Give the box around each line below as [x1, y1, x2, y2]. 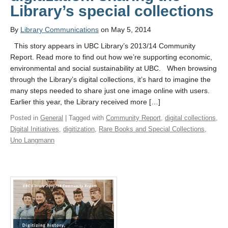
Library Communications [20, 25, 99, 34]
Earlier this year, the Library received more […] [10, 98, 160, 106]
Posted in [10, 114, 40, 122]
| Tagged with [63, 114, 106, 122]
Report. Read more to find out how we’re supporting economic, [10, 53, 212, 62]
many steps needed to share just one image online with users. [10, 87, 210, 95]
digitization [63, 125, 95, 133]
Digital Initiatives [10, 125, 59, 133]
